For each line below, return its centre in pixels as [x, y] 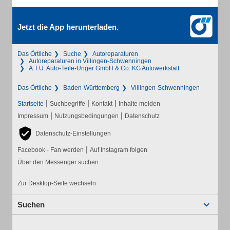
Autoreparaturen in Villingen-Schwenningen [90, 61]
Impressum [33, 116]
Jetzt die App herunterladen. [68, 27]
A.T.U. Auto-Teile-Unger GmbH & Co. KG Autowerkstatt [104, 68]
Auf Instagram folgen [119, 150]
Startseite [31, 104]
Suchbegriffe [68, 104]
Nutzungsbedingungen [87, 116]
